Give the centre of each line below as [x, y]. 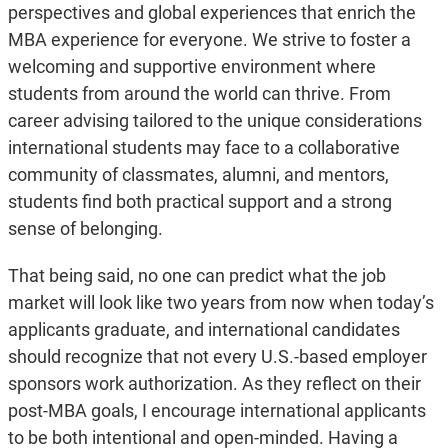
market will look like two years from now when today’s [220, 303]
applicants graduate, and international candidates [203, 330]
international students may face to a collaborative [203, 148]
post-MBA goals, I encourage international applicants [216, 411]
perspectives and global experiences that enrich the [211, 13]
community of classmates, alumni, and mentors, [198, 175]
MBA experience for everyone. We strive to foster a [209, 40]
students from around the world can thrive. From [199, 94]
